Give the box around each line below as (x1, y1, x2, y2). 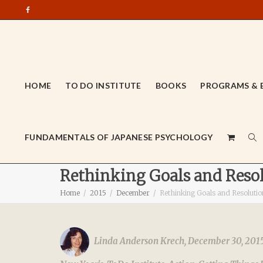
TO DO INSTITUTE (65, 80, 141, 90)
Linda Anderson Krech (94, 235, 184, 247)
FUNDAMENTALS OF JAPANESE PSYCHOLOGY (25, 132, 213, 142)
